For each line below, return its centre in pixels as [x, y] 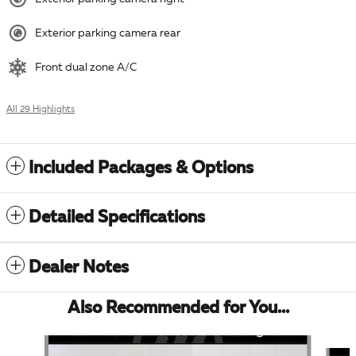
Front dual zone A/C [86, 67]
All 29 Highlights [41, 110]
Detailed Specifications [117, 218]
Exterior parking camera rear [108, 33]
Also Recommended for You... [178, 308]
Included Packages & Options [141, 168]
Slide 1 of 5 [32, 342]
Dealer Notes [79, 268]
